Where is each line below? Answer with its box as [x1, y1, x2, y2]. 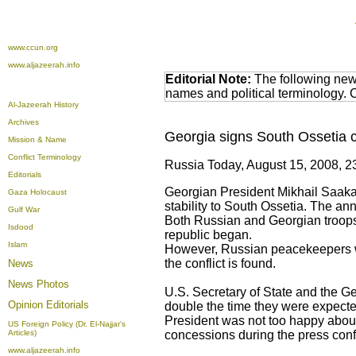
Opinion [8, 299, 46, 311]
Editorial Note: [165, 72, 251, 86]
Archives [8, 118, 39, 126]
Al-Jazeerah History [8, 100, 79, 109]
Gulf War [8, 205, 40, 214]
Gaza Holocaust [8, 188, 67, 196]
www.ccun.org [8, 43, 58, 52]
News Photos [8, 278, 69, 290]
